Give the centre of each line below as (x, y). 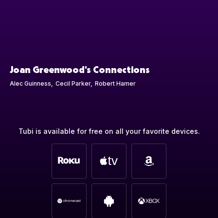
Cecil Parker (73, 83)
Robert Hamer (115, 83)
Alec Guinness (30, 83)
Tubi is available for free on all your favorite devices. (109, 131)
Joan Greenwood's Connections (80, 69)
